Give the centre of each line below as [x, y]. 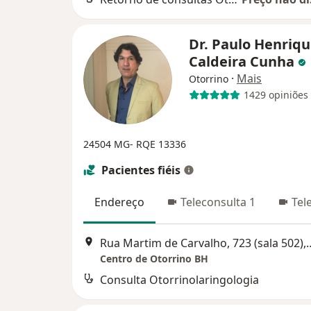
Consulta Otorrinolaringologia [179, 280]
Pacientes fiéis [141, 170]
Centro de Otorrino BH [154, 259]
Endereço [119, 202]
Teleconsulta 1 [218, 202]
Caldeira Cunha [243, 61]
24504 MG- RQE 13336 [135, 144]
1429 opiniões [276, 95]
